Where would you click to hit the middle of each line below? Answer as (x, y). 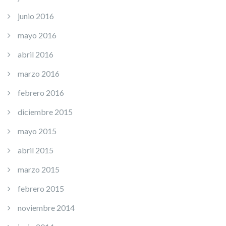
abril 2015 (36, 150)
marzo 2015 (39, 169)
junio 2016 (36, 16)
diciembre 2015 (45, 112)
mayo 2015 (37, 131)
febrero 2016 (41, 93)
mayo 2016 (37, 35)
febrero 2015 (41, 188)
